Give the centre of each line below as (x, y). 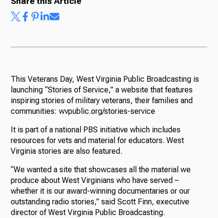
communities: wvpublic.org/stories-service (83, 111)
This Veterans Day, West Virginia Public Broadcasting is (105, 79)
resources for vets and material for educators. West (98, 140)
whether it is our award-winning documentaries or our (100, 191)
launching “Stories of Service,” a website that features (102, 90)
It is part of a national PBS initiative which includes (96, 129)
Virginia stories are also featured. (67, 151)
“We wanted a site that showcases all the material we (101, 169)
